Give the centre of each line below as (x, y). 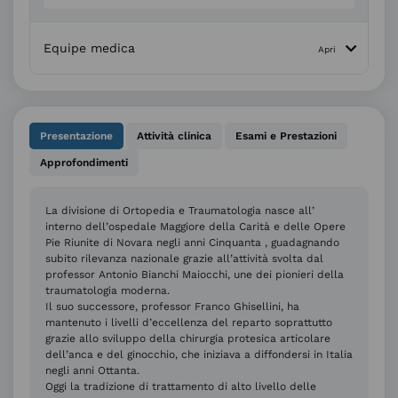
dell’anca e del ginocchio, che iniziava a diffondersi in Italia (199, 355)
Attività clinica (174, 136)
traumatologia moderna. (107, 291)
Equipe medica (90, 48)
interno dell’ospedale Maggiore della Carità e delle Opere (195, 227)
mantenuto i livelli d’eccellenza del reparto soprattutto (189, 323)
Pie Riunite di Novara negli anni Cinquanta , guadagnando (192, 243)
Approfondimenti (84, 163)
